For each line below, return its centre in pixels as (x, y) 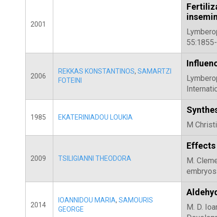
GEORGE (71, 209)
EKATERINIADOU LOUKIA (95, 117)
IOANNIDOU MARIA (87, 200)
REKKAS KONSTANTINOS (96, 71)
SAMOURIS (136, 200)
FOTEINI (70, 80)
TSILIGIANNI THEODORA (95, 158)
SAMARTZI (155, 71)
